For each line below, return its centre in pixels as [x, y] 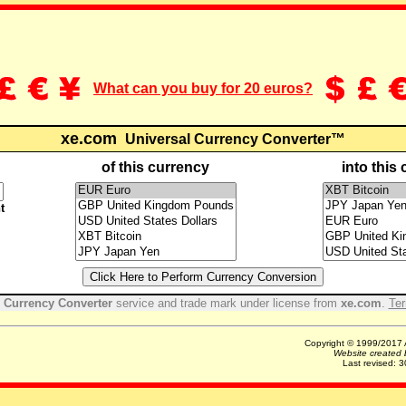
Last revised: [370, 362]
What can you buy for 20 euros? [203, 88]
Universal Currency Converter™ [233, 139]
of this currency [155, 167]
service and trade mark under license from [226, 303]
